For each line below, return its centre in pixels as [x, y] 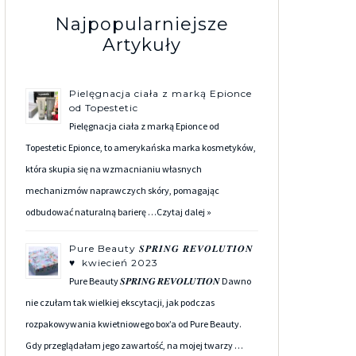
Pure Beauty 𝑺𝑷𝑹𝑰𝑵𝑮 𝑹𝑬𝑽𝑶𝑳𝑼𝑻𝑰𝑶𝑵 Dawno [160, 281]
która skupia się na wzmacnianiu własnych [114, 169]
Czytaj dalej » [184, 212]
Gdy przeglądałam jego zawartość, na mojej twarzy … [134, 345]
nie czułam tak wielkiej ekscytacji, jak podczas [120, 302]
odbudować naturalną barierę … [91, 212]
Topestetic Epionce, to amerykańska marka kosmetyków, [141, 147]
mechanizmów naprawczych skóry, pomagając [122, 190]
